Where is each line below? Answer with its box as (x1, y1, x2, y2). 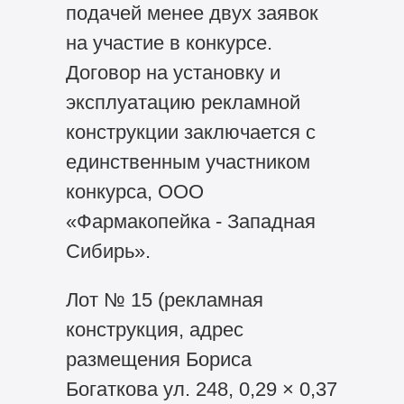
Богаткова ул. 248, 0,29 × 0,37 (65, 378, 337, 401)
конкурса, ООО (65, 179, 204, 203)
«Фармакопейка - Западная (65, 209, 316, 233)
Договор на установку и (65, 60, 280, 84)
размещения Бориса (65, 348, 252, 372)
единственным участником (65, 150, 310, 173)
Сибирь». (65, 239, 151, 262)
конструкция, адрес (65, 318, 243, 342)
